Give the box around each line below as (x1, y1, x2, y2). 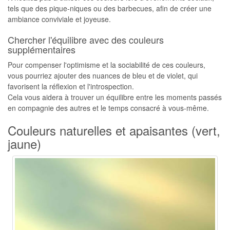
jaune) (8, 135, 41, 152)
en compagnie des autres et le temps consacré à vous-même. (8, 103, 209, 113)
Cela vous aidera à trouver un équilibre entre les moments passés (8, 92, 222, 102)
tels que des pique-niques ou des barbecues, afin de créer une (8, 3, 212, 13)
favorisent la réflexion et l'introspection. (8, 81, 134, 91)
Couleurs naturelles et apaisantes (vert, (8, 121, 220, 139)
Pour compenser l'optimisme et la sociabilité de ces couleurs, (8, 60, 205, 70)
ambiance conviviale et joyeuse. (8, 14, 111, 24)
